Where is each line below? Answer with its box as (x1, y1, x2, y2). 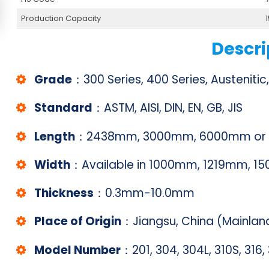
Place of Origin (34, 213, 122, 230)
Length (34, 128, 76, 145)
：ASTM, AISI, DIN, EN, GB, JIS (92, 100, 243, 116)
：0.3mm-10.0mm (94, 185, 195, 202)
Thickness (34, 185, 94, 202)
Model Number (34, 241, 121, 258)
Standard (34, 100, 93, 116)
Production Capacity (21, 13, 101, 24)
